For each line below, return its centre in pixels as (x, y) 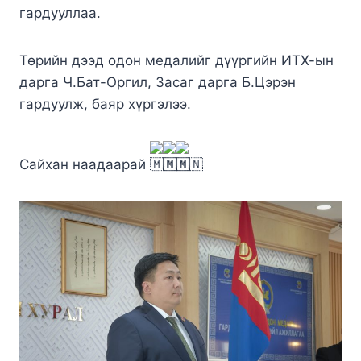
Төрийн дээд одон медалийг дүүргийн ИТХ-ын (176, 60)
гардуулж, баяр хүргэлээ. (105, 104)
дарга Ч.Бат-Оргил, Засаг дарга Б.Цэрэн (158, 82)
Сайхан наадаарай (85, 164)
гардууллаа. (60, 12)
